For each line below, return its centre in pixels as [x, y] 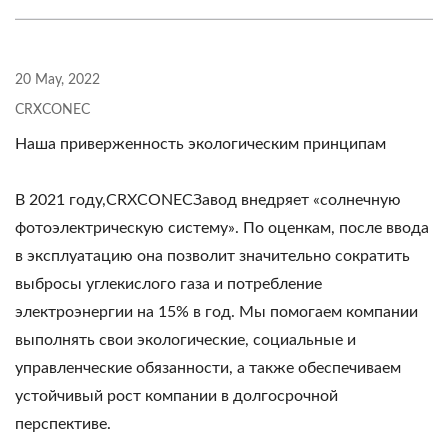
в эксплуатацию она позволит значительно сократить [212, 256]
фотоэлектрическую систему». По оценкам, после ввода [222, 228]
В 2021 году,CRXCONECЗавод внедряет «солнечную [208, 200]
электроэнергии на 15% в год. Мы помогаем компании [216, 312]
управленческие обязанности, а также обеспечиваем [208, 368]
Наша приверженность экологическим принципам [200, 144]
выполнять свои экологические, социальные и [185, 340]
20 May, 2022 [57, 80]
